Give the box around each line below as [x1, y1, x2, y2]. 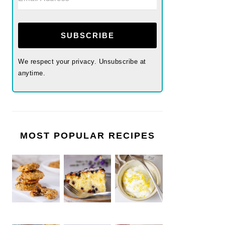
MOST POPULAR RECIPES [20, 131, 155, 141]
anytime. [18, 69, 45, 77]
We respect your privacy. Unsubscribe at [18, 58, 146, 65]
